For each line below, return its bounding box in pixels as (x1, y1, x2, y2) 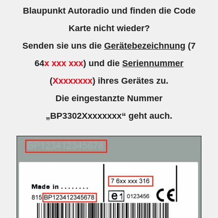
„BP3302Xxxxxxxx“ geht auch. (46, 110, 172, 121)
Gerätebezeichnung (104, 40, 185, 51)
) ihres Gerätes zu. (92, 75, 168, 86)
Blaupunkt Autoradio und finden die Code (22, 5, 196, 16)
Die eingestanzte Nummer (55, 93, 163, 103)
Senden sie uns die (22, 40, 104, 51)
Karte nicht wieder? (68, 23, 150, 33)
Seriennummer (122, 58, 183, 68)
